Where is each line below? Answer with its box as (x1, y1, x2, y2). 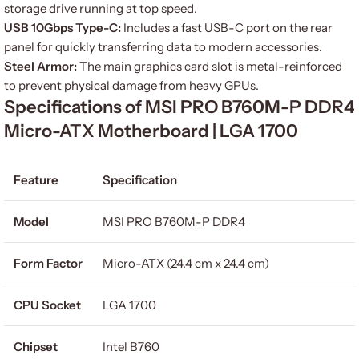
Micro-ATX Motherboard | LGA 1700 (4, 120, 298, 142)
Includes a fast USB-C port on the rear (121, 20, 333, 35)
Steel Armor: (4, 58, 77, 74)
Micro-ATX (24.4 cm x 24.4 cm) (103, 256, 269, 271)
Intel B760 (103, 339, 159, 354)
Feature (14, 172, 58, 188)
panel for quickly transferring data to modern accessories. (4, 39, 322, 54)
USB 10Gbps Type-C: (4, 20, 121, 35)
